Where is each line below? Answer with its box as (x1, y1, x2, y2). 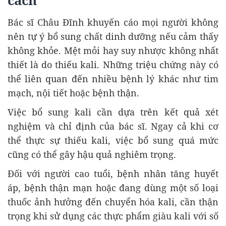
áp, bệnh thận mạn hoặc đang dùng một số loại (8, 182, 218, 194)
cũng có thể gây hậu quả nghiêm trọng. (8, 148, 176, 160)
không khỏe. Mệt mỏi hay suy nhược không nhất (8, 44, 218, 56)
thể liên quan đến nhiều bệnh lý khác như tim (8, 73, 218, 85)
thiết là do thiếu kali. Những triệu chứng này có (8, 59, 218, 71)
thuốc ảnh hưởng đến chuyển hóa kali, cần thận (8, 196, 218, 208)
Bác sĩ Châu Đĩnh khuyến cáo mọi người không (8, 16, 218, 28)
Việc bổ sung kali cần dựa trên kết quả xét (8, 106, 218, 118)
